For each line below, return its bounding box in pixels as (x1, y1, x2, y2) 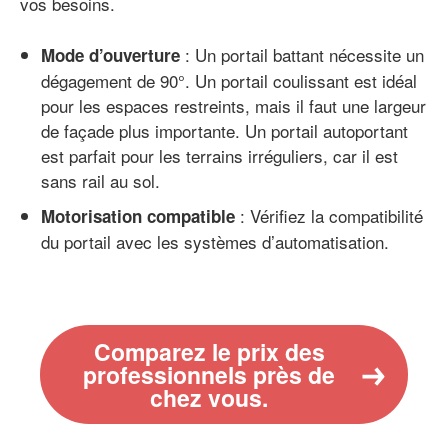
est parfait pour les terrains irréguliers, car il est (41, 142, 398, 168)
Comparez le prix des (93, 334, 325, 368)
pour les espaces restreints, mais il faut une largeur (41, 92, 426, 118)
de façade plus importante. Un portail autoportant (41, 117, 408, 143)
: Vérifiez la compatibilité (235, 202, 423, 228)
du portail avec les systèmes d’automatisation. (41, 228, 389, 254)
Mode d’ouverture (41, 42, 180, 67)
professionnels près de (83, 357, 336, 391)
